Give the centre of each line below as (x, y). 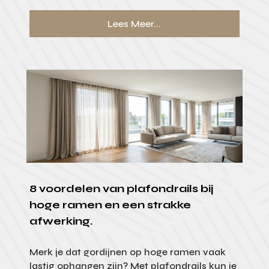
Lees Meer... (134, 24)
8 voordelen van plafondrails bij (121, 188)
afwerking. (61, 221)
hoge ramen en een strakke (110, 204)
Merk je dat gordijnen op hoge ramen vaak (127, 252)
